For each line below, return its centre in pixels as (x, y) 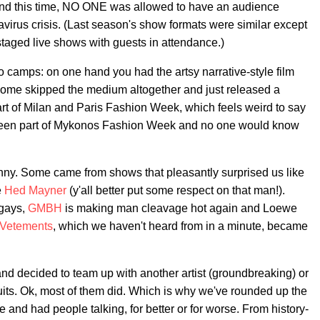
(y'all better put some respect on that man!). (176, 190)
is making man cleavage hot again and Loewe (180, 208)
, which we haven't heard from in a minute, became (180, 226)
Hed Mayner (35, 190)
